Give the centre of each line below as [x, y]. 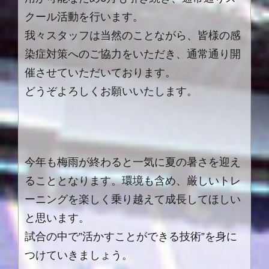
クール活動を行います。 [84, 17]
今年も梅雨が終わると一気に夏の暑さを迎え [133, 162]
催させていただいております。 [100, 73]
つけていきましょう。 [79, 255]
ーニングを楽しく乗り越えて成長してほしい [133, 200]
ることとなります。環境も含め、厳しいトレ [133, 181]
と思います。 [57, 218]
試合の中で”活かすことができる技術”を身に [131, 237]
